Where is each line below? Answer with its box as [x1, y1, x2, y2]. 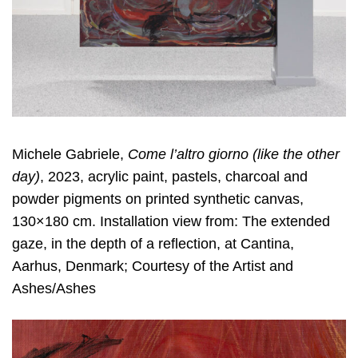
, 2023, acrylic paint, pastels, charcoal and [40, 168, 308, 185]
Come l [128, 145, 173, 162]
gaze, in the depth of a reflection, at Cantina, [12, 235, 294, 252]
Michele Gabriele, [12, 145, 128, 162]
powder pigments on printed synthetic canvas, [12, 190, 304, 207]
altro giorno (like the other [177, 145, 340, 162]
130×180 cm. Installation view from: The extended [12, 213, 330, 229]
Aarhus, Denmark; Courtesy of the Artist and [12, 257, 293, 274]
